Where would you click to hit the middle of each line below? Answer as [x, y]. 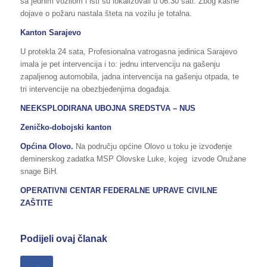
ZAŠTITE [36, 203]
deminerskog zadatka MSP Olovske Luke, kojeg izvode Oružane [133, 159]
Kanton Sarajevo [50, 32]
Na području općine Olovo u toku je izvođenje [153, 146]
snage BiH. [39, 171]
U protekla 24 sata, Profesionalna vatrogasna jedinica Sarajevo [128, 51]
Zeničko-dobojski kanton [66, 127]
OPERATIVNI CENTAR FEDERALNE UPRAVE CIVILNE [119, 190]
